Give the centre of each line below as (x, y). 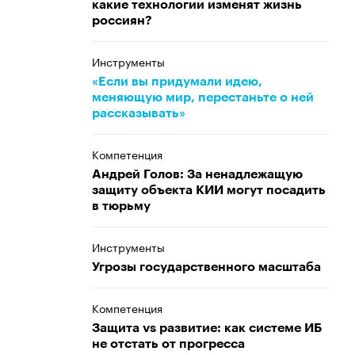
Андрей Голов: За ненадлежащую (197, 174)
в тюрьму (121, 206)
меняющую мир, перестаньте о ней (203, 97)
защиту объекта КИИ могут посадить (209, 190)
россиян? (122, 21)
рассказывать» (139, 113)
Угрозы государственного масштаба (206, 267)
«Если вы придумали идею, (177, 82)
